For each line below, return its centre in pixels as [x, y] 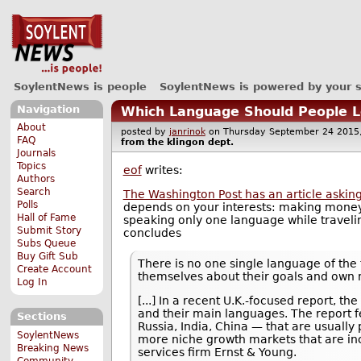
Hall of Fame [47, 218]
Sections [41, 317]
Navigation [48, 109]
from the [143, 143]
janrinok [187, 132]
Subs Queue [47, 244]
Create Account [55, 270]
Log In [33, 282]
